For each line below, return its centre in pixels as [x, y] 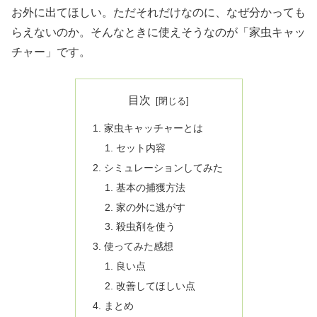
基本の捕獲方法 [151, 187]
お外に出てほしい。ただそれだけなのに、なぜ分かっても [158, 13]
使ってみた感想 [138, 247]
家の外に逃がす [151, 207]
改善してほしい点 [156, 286]
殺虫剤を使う [146, 227]
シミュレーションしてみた [163, 167]
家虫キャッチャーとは [153, 128]
